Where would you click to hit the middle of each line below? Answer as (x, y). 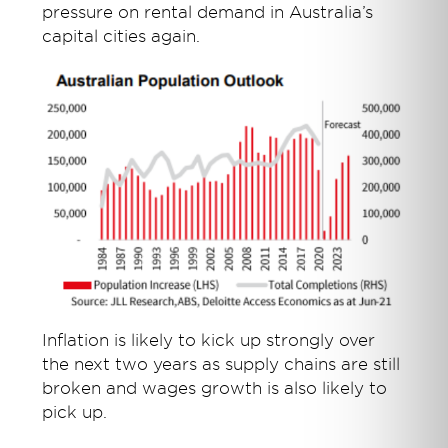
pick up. (75, 412)
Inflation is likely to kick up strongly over (209, 340)
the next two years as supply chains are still (221, 364)
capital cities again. (121, 36)
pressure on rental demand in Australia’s (208, 12)
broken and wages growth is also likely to (215, 388)
